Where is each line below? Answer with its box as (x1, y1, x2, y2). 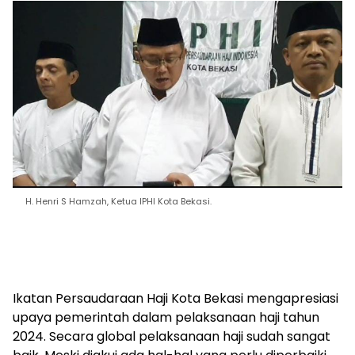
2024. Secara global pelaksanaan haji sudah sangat (13, 327, 330, 346)
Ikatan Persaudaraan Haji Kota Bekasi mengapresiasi (13, 289, 338, 308)
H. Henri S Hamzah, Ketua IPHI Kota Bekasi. (25, 195, 212, 208)
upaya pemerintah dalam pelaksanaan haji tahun (13, 308, 319, 327)
